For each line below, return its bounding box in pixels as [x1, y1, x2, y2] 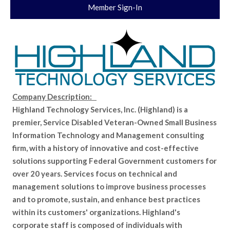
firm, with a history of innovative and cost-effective [12, 143, 199, 152]
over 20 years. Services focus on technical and [12, 169, 177, 178]
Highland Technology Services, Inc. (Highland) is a [12, 105, 188, 114]
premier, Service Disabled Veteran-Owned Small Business [12, 118, 217, 127]
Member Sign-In [88, 3, 142, 12]
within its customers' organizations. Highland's [12, 207, 180, 217]
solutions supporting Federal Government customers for [12, 156, 217, 165]
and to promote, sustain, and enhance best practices [12, 195, 200, 204]
